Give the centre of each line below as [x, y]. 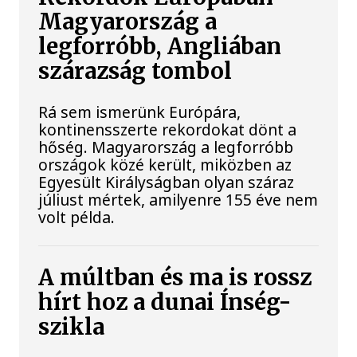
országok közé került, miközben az [165, 164]
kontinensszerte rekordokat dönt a [168, 129]
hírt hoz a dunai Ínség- [165, 302]
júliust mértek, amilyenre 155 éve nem [178, 199]
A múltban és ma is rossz [175, 277]
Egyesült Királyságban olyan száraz [167, 182]
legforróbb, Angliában [160, 47]
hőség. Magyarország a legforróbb [166, 147]
